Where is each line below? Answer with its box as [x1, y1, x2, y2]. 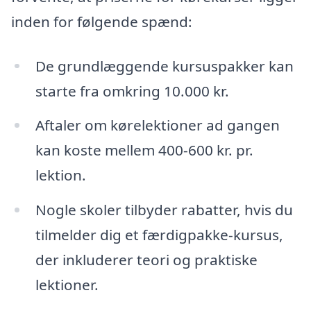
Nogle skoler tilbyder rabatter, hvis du [35, 200, 293, 220]
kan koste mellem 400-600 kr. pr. [35, 140, 253, 160]
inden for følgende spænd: [11, 11, 192, 31]
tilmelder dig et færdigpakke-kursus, [35, 225, 283, 245]
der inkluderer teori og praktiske [35, 250, 258, 270]
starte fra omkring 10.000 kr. [35, 81, 229, 101]
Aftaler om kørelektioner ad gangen [35, 115, 280, 135]
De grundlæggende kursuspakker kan [35, 56, 294, 76]
